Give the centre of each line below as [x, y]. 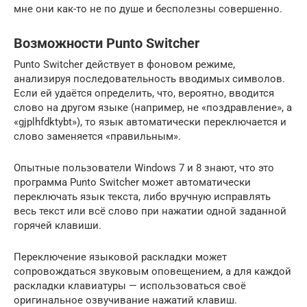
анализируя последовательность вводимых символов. [149, 79]
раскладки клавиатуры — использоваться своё [130, 286]
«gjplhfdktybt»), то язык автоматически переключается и [150, 122]
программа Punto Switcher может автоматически [132, 182]
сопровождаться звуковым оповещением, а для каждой [152, 271]
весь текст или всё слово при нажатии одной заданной [150, 211]
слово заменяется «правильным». [97, 136]
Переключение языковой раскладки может [120, 257]
